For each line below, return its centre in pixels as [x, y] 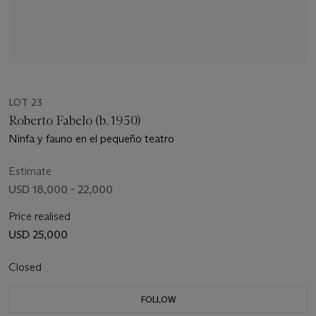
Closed [26, 267]
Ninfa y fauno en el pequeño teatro [91, 138]
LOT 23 [25, 102]
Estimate [30, 171]
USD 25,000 [38, 234]
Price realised [39, 216]
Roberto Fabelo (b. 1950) [74, 120]
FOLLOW [158, 299]
